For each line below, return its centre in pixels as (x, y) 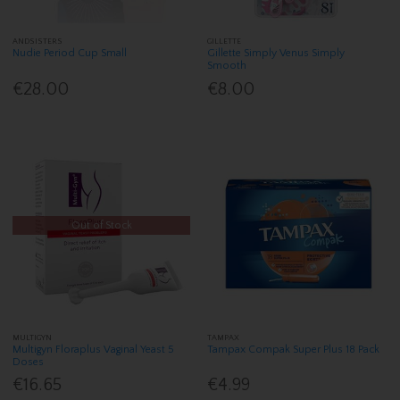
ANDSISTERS (38, 42)
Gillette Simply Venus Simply (276, 54)
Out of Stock (101, 225)
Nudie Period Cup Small (70, 54)
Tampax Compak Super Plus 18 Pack (294, 349)
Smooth (227, 66)
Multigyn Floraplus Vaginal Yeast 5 (94, 349)
